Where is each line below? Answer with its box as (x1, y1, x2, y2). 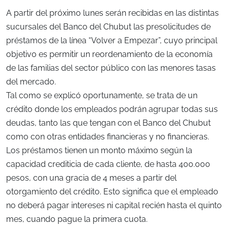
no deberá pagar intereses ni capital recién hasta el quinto (6, 201, 222, 211)
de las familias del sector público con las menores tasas (6, 63, 216, 73)
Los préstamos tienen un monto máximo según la (6, 146, 192, 156)
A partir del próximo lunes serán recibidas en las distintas (6, 8, 219, 18)
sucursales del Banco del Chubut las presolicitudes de (6, 22, 211, 32)
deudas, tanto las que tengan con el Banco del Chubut (6, 118, 211, 128)
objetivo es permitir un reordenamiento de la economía (6, 49, 213, 60)
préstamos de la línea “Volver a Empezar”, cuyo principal (6, 36, 217, 46)
